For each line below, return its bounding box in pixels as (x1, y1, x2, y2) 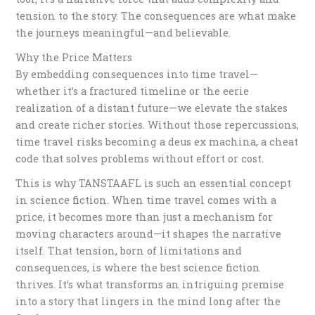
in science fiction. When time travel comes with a (15, 193, 277, 207)
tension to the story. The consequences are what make (15, 8, 297, 22)
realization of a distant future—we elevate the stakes (15, 101, 288, 115)
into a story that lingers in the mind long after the (15, 295, 281, 309)
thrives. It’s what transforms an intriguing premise (15, 278, 285, 292)
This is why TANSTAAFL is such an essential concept (15, 176, 292, 191)
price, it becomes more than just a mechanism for (15, 210, 274, 224)
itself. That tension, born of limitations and (15, 244, 243, 258)
